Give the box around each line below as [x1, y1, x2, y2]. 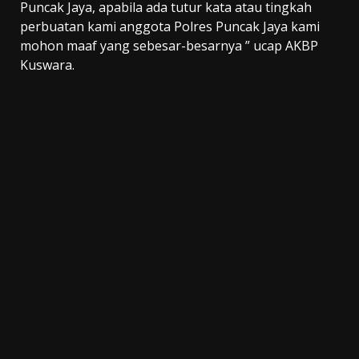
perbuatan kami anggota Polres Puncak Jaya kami [20, 18, 320, 36]
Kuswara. [20, 56, 75, 75]
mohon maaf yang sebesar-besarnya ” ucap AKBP [20, 37, 318, 55]
